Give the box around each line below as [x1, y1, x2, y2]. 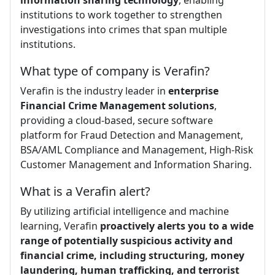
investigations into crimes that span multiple [20, 22, 227, 36]
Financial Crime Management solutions [20, 98, 214, 112]
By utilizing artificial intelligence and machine [20, 204, 229, 218]
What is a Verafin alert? [20, 182, 150, 199]
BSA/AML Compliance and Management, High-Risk [20, 142, 254, 157]
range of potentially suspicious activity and [20, 233, 233, 247]
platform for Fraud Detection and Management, [20, 128, 243, 142]
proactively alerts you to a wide [100, 219, 254, 233]
